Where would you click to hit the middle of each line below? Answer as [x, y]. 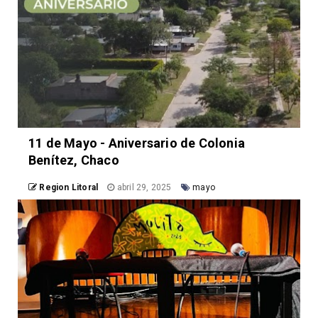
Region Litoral [69, 188]
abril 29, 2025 [144, 188]
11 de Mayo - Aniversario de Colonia [137, 143]
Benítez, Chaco [74, 160]
